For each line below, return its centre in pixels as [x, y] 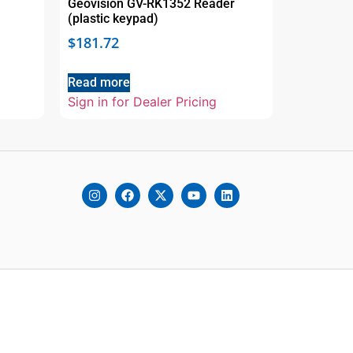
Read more [99, 83]
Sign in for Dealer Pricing [142, 102]
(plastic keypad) [113, 19]
